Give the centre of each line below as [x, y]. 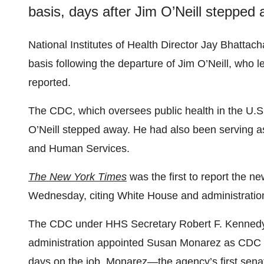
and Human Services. [79, 149]
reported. [49, 83]
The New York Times [77, 177]
